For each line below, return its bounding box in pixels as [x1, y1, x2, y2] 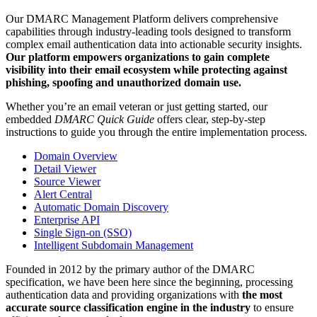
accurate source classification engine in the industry [6, 301, 250, 314]
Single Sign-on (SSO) [34, 226, 132, 239]
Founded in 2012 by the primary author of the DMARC [6, 263, 255, 276]
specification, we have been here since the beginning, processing [6, 276, 293, 289]
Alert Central [34, 188, 92, 201]
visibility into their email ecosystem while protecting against [6, 64, 287, 76]
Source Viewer [34, 175, 100, 188]
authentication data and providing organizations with [6, 289, 242, 301]
